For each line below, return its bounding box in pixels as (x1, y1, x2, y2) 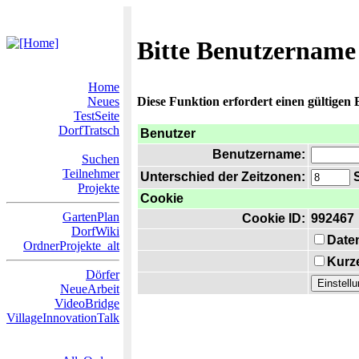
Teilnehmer (63, 167, 119, 180)
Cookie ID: (242, 212, 305, 225)
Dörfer (86, 268, 119, 281)
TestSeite (74, 109, 119, 123)
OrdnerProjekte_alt (23, 239, 119, 252)
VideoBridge (54, 296, 119, 310)
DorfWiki (71, 224, 119, 238)
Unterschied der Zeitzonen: (140, 170, 305, 184)
